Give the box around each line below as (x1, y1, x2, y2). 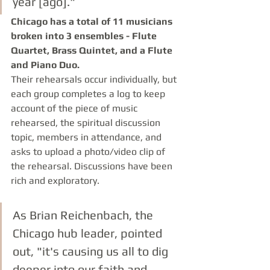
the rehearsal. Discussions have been (11, 160, 175, 172)
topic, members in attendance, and (11, 131, 164, 143)
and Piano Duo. (11, 59, 80, 71)
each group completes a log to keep (11, 88, 168, 99)
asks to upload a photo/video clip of (11, 146, 168, 157)
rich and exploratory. (11, 175, 102, 186)
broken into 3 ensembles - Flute (11, 30, 159, 42)
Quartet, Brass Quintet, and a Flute (11, 45, 175, 56)
